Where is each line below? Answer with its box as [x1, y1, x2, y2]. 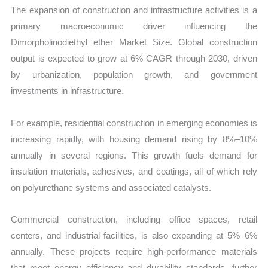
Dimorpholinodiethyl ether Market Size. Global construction [11, 37, 257, 48]
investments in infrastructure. [11, 86, 124, 96]
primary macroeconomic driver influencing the [11, 21, 257, 32]
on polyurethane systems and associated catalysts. [11, 182, 212, 193]
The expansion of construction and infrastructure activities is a [11, 5, 257, 16]
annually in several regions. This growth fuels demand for [11, 150, 257, 160]
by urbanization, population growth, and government [11, 69, 257, 80]
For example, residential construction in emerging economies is [11, 117, 257, 128]
